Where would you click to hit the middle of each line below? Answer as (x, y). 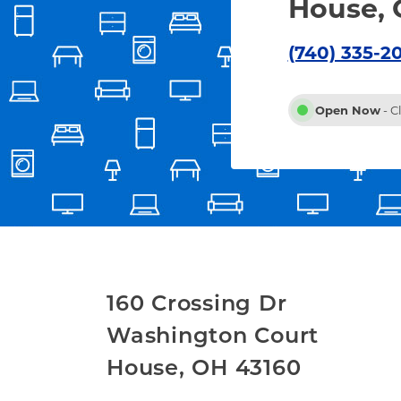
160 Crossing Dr (197, 303)
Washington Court (213, 335)
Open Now (347, 110)
